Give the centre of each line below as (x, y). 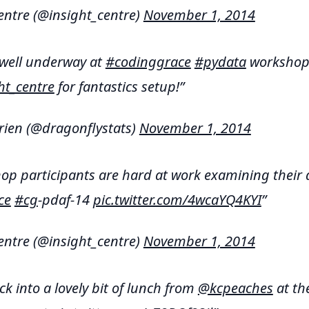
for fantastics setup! (117, 87)
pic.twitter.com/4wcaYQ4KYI (177, 200)
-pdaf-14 (65, 200)
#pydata (220, 62)
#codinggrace (148, 62)
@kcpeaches (235, 288)
